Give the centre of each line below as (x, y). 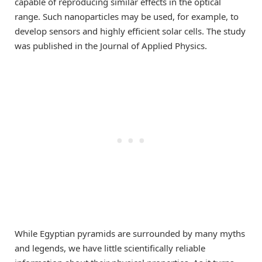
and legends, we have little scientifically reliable (110, 248)
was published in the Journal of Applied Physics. (111, 45)
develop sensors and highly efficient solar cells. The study (130, 31)
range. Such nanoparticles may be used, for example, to (127, 16)
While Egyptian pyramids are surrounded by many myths (130, 233)
